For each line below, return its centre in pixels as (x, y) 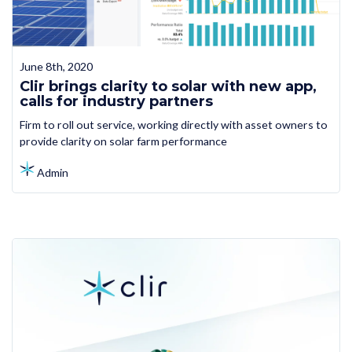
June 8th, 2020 (56, 66)
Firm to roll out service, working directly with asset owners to (173, 125)
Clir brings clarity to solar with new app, (168, 86)
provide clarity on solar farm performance (123, 141)
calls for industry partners (116, 101)
